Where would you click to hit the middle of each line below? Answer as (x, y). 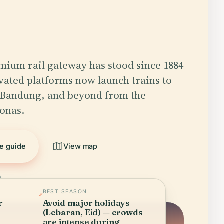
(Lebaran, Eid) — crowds (93, 212)
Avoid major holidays (86, 203)
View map (80, 146)
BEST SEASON (65, 192)
